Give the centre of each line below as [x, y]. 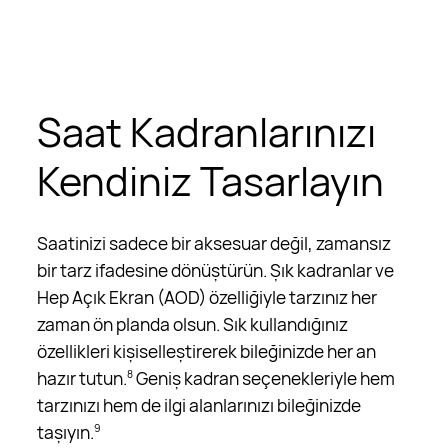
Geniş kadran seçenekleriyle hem [264, 378]
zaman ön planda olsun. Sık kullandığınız [193, 324]
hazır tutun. [82, 378]
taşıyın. [66, 432]
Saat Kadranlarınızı [207, 131]
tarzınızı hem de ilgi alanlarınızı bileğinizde [199, 405]
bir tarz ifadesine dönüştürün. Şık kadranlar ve [216, 270]
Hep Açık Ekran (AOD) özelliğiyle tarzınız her [207, 297]
